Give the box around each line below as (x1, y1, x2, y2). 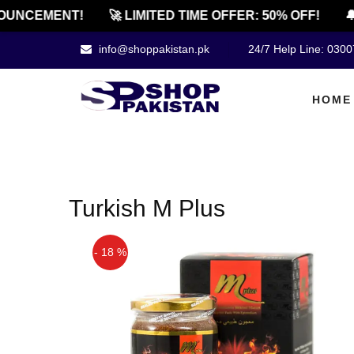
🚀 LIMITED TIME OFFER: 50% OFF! (99, 9, 311, 22)
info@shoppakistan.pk (96, 43, 209, 55)
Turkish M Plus (69, 195, 225, 221)
